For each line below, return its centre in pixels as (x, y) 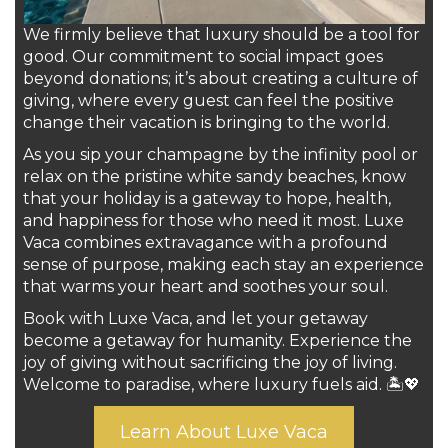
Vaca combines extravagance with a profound (206, 243)
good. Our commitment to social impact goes (203, 57)
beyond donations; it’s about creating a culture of (221, 79)
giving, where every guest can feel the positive (209, 101)
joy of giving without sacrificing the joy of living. (210, 363)
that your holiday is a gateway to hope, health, (207, 199)
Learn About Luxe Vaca (224, 432)
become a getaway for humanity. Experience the (218, 341)
